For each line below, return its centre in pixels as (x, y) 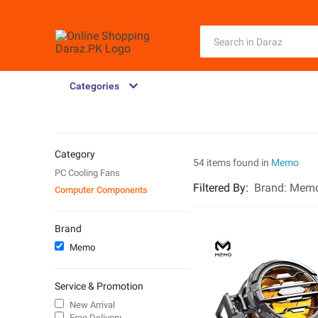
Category (75, 154)
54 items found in (232, 163)
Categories (94, 86)
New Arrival (92, 305)
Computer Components (101, 190)
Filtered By (219, 188)
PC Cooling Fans (87, 173)
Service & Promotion (99, 286)
